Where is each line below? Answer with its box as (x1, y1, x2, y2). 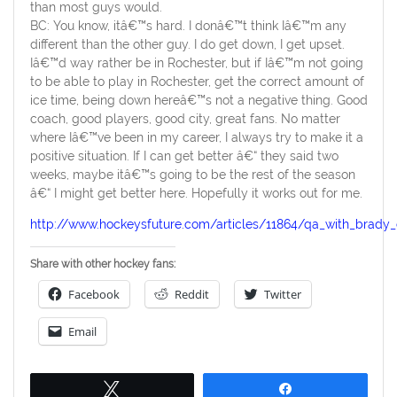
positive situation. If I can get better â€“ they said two (29, 149, 339, 164)
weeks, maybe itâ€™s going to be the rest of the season (29, 167, 355, 183)
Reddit (174, 286, 209, 303)
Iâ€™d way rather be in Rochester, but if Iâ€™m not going (29, 56, 363, 71)
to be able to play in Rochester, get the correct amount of (29, 74, 364, 90)
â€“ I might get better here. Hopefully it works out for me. (29, 186, 362, 201)
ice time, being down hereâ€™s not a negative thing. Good (29, 93, 368, 108)
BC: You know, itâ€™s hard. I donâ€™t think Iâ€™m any (29, 19, 346, 34)
